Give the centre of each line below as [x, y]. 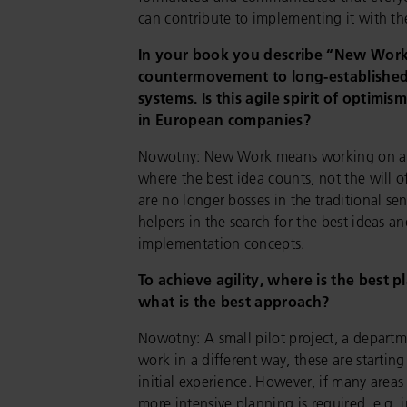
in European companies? [225, 120]
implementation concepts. [222, 243]
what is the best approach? [234, 302]
